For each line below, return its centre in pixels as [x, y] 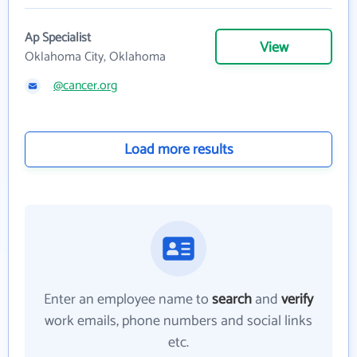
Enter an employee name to [128, 300]
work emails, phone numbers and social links [178, 321]
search [232, 300]
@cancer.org [85, 86]
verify [297, 300]
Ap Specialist [58, 38]
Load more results [178, 150]
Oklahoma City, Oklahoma [95, 57]
